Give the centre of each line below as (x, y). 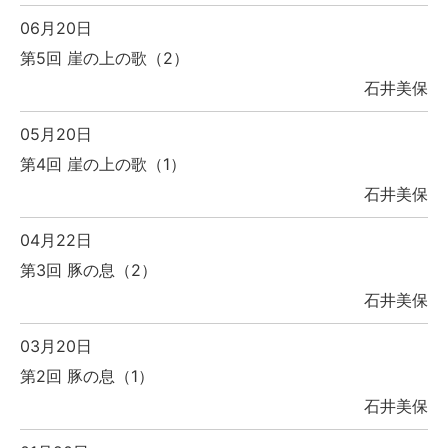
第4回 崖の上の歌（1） (103, 164)
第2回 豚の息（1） (87, 376)
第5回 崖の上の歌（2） (104, 58)
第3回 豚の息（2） (88, 270)
